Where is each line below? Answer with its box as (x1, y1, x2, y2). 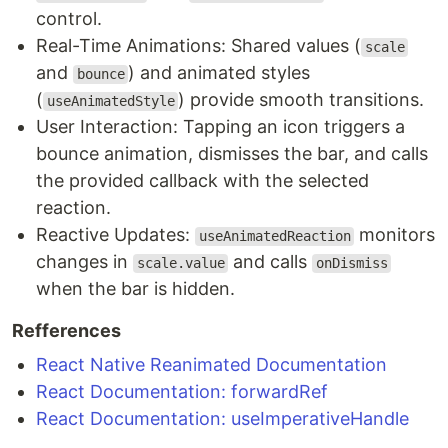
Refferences (12, 320, 121, 342)
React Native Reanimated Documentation (36, 354, 387, 376)
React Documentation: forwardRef (36, 381, 328, 403)
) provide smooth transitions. (178, 89, 425, 111)
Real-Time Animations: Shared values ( (36, 35, 361, 57)
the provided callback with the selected (36, 170, 369, 192)
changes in (36, 251, 133, 273)
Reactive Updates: (36, 224, 195, 246)
